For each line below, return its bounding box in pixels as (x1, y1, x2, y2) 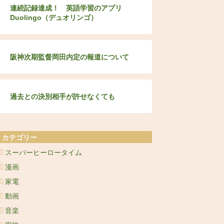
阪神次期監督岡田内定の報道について (9, 53, 129, 61)
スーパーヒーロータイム (4, 148, 82, 156)
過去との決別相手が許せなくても (9, 92, 115, 100)
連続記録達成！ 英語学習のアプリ (9, 4, 129, 12)
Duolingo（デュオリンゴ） (9, 13, 97, 21)
